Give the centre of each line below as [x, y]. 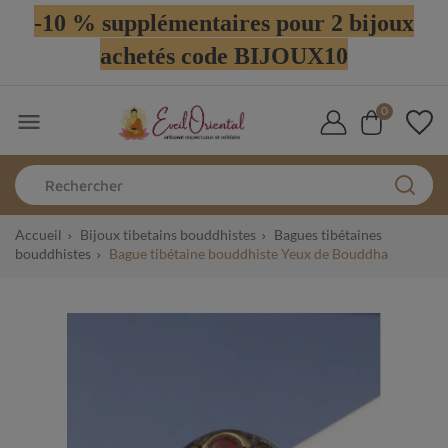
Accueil [38, 235]
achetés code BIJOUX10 [224, 56]
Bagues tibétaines [328, 235]
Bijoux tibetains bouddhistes [168, 235]
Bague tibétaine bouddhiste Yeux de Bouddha [248, 254]
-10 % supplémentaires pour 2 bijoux [224, 23]
